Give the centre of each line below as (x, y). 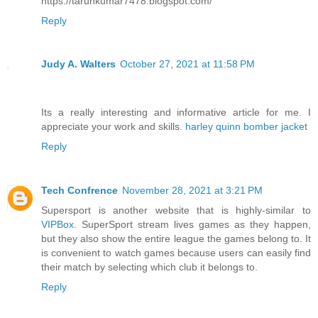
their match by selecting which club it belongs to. (149, 267)
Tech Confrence (79, 191)
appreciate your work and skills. (113, 127)
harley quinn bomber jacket (246, 127)
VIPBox (57, 225)
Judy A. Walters (78, 64)
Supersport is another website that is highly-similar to (176, 210)
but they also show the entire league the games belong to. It (176, 239)
